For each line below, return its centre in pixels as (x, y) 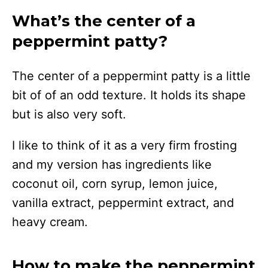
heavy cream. (50, 222)
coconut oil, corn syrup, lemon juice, (115, 183)
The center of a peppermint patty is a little (131, 76)
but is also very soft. (71, 114)
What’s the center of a (104, 21)
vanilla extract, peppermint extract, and (123, 202)
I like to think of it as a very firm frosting (124, 145)
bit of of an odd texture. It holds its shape (129, 95)
